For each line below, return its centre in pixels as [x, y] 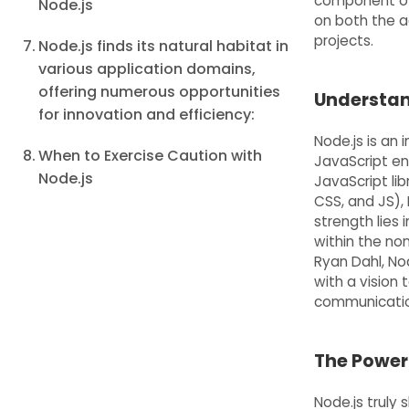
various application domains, [147, 69]
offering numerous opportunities [160, 92]
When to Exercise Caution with [151, 156]
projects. [343, 41]
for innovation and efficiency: [147, 115]
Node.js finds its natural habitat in [164, 46]
